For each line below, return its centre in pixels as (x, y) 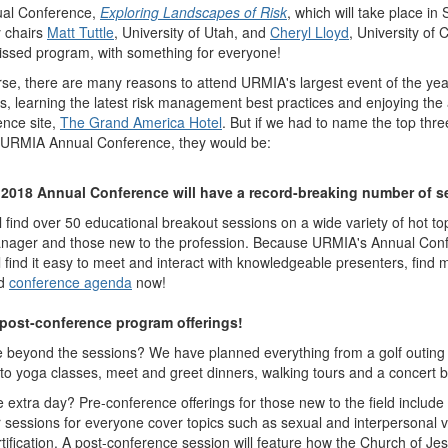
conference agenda (70, 282)
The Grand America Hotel (141, 122)
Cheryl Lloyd (309, 32)
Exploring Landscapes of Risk (193, 12)
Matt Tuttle (80, 32)
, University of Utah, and (192, 32)
